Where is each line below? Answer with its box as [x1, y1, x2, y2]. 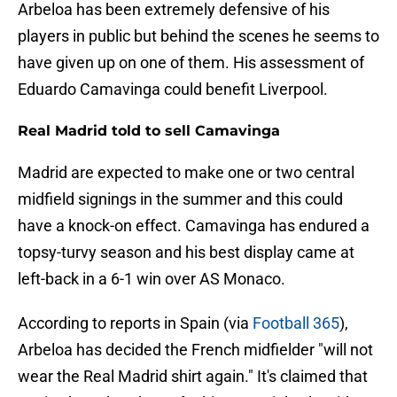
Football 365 [249, 314, 339, 333]
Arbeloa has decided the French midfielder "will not [18, 340, 373, 360]
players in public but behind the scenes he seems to [18, 27, 379, 46]
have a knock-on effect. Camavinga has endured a [18, 216, 370, 236]
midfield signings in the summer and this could [18, 190, 343, 209]
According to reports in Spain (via [18, 314, 249, 333]
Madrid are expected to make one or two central [18, 163, 354, 183]
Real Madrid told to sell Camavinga [18, 122, 280, 140]
